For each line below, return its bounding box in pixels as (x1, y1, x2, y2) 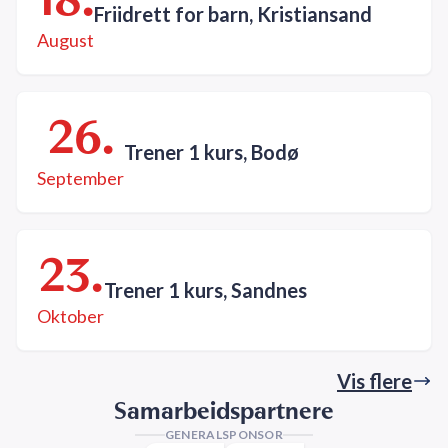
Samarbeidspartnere (114, 396, 334, 426)
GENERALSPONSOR (164, 427, 284, 443)
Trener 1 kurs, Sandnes (104, 277, 307, 302)
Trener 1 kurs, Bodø (124, 139, 299, 164)
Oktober (37, 305, 104, 328)
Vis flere (337, 369, 412, 394)
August (37, 29, 94, 52)
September (37, 167, 124, 190)
